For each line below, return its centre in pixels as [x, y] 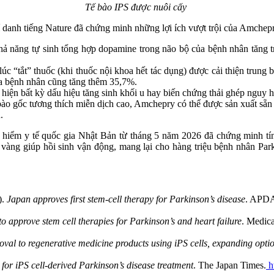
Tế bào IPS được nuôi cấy [137, 7]
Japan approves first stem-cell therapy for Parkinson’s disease [126, 199]
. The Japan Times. [230, 265]
